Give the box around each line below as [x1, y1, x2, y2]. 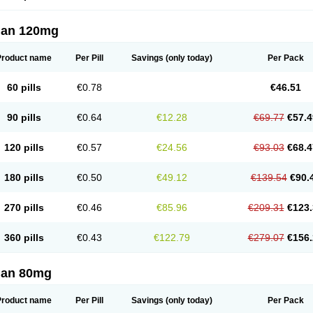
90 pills [6, 112, 41, 123]
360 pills [3, 232, 44, 243]
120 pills [3, 142, 44, 153]
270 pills [3, 202, 44, 213]
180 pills [3, 172, 44, 183]
